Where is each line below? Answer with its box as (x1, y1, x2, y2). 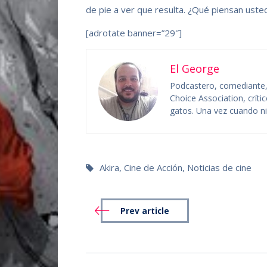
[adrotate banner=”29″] (86, 27, 182, 39)
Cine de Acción (124, 162, 183, 174)
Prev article (120, 205, 170, 216)
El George (170, 61, 220, 76)
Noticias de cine (187, 162, 252, 174)
